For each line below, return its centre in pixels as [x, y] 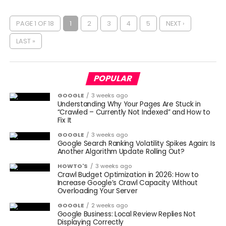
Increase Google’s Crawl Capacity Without [127, 183]
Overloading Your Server [97, 191]
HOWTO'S [72, 166]
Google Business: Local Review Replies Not [126, 214]
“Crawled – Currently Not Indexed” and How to [134, 112]
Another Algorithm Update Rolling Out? [121, 152]
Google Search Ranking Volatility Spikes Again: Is [136, 144]
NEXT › [175, 23]
